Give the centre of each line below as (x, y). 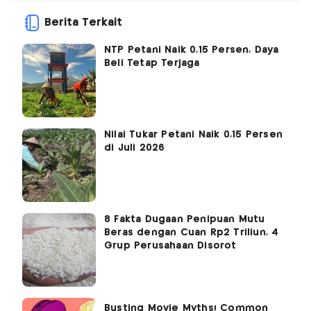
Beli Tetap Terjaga (152, 64)
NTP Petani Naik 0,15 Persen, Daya (192, 50)
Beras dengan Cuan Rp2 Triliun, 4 (192, 233)
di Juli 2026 (135, 148)
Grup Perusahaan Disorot (170, 246)
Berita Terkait (83, 23)
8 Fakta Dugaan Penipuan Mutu (185, 220)
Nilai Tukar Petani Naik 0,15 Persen (193, 135)
